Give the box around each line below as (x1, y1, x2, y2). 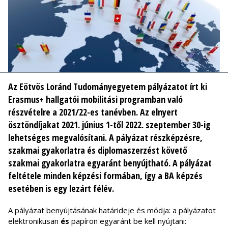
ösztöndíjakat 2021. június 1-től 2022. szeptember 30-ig (8, 119, 211, 131)
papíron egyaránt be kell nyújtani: (71, 216, 186, 226)
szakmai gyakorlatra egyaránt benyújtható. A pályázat (8, 157, 212, 169)
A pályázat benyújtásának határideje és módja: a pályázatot (8, 205, 216, 216)
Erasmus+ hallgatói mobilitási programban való (8, 93, 183, 106)
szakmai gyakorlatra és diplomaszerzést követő (8, 144, 187, 157)
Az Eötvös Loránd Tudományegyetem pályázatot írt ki (8, 80, 207, 93)
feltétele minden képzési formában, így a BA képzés (8, 169, 203, 182)
